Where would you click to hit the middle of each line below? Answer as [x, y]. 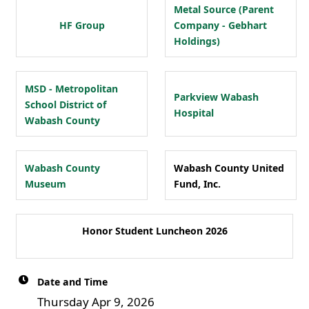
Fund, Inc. [197, 184]
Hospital [194, 112]
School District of [66, 104]
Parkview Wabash [216, 97]
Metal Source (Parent [224, 9]
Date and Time [72, 282]
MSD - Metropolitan [71, 89]
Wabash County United [229, 168]
